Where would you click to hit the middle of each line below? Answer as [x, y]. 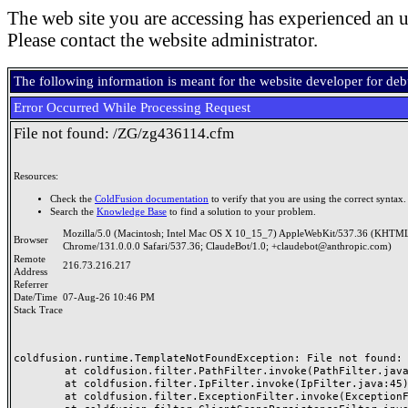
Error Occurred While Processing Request [132, 107]
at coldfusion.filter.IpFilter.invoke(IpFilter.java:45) [39, 383]
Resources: [36, 176]
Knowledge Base [132, 211]
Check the [72, 199]
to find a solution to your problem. [241, 211]
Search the [73, 211]
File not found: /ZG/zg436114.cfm [124, 133]
